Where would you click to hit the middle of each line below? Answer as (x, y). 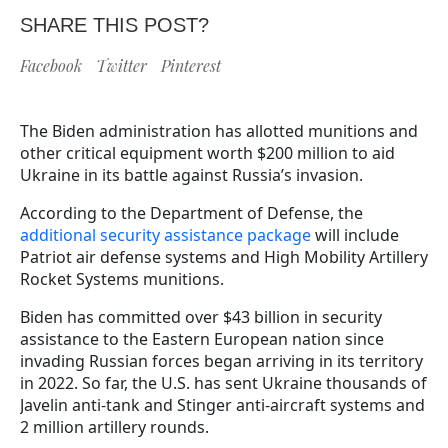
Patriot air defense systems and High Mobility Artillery (224, 256)
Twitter (121, 65)
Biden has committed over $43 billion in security (201, 316)
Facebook (51, 65)
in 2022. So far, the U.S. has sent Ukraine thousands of (223, 382)
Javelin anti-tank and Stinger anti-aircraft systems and (222, 404)
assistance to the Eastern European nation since (202, 338)
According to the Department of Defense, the (191, 212)
